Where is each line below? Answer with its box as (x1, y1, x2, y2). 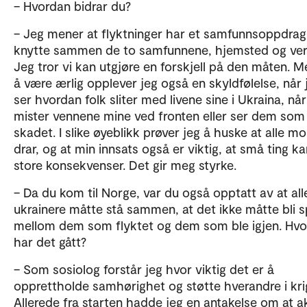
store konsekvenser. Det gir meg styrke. (14, 157, 236, 173)
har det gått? (14, 234, 86, 249)
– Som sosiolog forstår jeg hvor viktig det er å (14, 261, 274, 277)
